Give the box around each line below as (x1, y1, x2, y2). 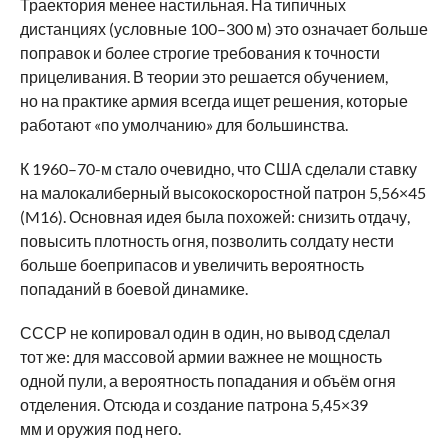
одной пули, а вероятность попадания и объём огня (19, 371, 396, 390)
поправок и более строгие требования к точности (19, 43, 380, 62)
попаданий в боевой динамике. (19, 279, 248, 298)
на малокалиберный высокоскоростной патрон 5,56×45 (19, 183, 426, 202)
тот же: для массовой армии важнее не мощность (19, 347, 382, 366)
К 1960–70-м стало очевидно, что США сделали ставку (19, 159, 417, 178)
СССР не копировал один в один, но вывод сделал (19, 323, 390, 342)
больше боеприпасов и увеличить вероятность (19, 255, 364, 274)
